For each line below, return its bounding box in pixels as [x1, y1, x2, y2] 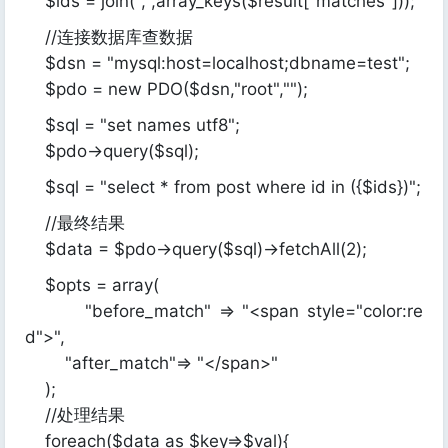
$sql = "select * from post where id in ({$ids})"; [25, 177, 421, 197]
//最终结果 [25, 213, 125, 233]
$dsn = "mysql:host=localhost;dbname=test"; [25, 53, 410, 73]
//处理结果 [25, 405, 125, 425]
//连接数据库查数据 [25, 27, 193, 47]
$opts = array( [25, 275, 159, 295]
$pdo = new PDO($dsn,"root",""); [25, 79, 308, 99]
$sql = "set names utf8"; [25, 115, 240, 135]
